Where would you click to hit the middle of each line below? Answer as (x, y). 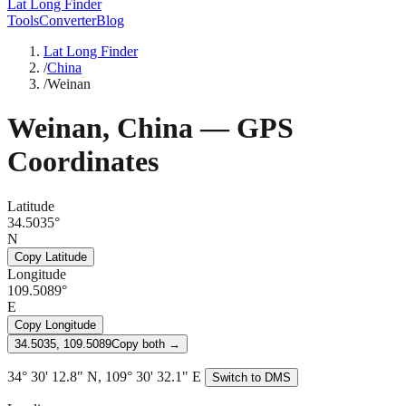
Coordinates (83, 162)
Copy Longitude (55, 324)
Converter (68, 20)
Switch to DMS (251, 377)
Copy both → (146, 343)
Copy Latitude (51, 256)
